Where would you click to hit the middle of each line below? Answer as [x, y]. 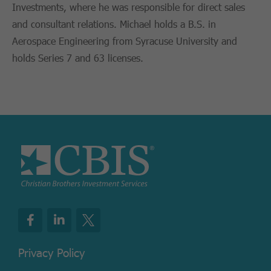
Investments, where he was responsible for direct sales [129, 7]
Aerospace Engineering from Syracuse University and [125, 41]
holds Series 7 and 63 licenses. [78, 58]
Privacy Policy [51, 252]
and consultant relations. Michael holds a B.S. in [114, 24]
